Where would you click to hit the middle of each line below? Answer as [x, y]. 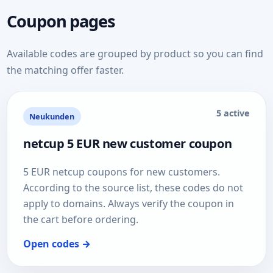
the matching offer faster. [65, 70]
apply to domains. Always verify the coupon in [129, 203]
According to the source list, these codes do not [133, 187]
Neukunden [52, 116]
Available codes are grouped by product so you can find [135, 54]
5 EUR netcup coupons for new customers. [122, 172]
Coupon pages [61, 21]
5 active [233, 113]
